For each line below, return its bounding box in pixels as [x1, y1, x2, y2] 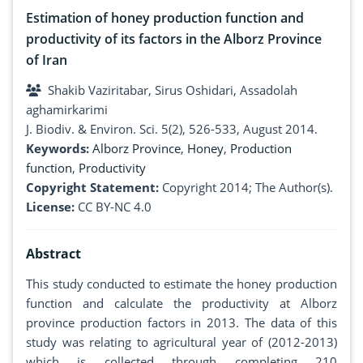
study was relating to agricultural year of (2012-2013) [26, 334, 337, 351]
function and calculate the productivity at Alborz [26, 295, 337, 312]
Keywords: [26, 140, 92, 157]
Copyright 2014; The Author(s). [162, 179, 333, 196]
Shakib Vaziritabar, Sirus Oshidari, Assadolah [48, 82, 297, 99]
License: [26, 199, 75, 216]
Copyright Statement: [26, 179, 159, 196]
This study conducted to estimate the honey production [26, 275, 337, 293]
